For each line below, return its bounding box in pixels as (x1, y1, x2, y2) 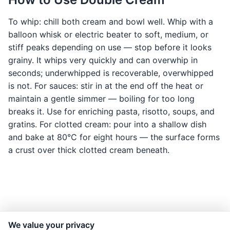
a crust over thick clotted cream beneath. (8, 145, 169, 156)
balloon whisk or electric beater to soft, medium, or (8, 29, 208, 40)
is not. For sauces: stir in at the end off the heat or (8, 81, 203, 91)
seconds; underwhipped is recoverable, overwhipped (8, 68, 214, 79)
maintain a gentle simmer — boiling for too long (8, 93, 195, 104)
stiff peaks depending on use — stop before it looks (8, 42, 212, 53)
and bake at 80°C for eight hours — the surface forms (8, 132, 220, 143)
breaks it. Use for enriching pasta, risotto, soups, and (8, 106, 215, 117)
